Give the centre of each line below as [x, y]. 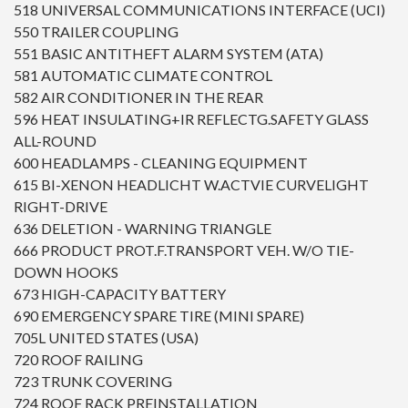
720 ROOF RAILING [78, 360]
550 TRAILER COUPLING [96, 32]
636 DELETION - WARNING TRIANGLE [143, 229]
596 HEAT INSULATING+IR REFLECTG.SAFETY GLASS [191, 119]
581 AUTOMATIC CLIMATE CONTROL [143, 76]
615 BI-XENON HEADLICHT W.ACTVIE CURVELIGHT [191, 185]
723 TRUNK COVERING [93, 382]
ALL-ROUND [55, 141]
